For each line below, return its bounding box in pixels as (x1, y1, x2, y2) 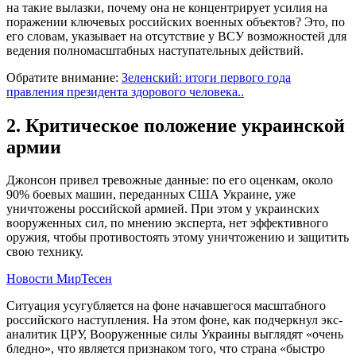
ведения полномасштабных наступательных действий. (6, 43, 304, 57)
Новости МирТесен (6, 272, 112, 286)
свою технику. (6, 245, 83, 259)
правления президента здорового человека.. (6, 84, 244, 99)
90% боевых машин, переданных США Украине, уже (6, 188, 296, 202)
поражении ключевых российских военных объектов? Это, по (6, 14, 345, 29)
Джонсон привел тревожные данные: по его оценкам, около (6, 173, 333, 188)
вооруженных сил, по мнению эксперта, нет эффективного (6, 216, 328, 230)
